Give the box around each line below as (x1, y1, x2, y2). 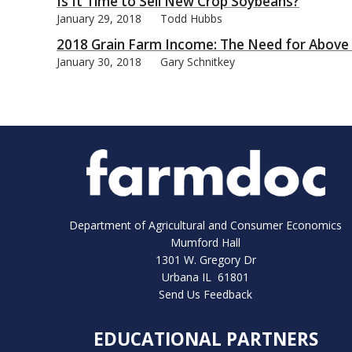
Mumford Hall (170, 234, 241, 250)
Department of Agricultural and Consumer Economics (69, 217, 343, 233)
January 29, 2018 (57, 10, 141, 26)
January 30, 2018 (57, 53, 141, 69)
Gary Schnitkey (160, 53, 235, 69)
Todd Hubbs (160, 10, 222, 26)
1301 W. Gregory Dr (155, 251, 256, 267)
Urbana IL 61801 (162, 269, 250, 284)
